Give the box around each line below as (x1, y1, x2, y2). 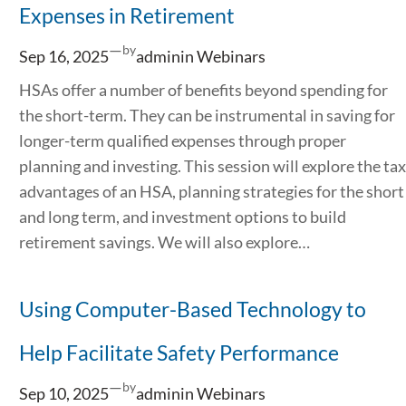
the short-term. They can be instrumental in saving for (18, 104, 395, 125)
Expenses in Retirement (18, 2, 235, 28)
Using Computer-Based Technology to (18, 295, 366, 322)
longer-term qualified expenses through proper (18, 130, 346, 150)
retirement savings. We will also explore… (18, 231, 310, 252)
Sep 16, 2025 (18, 46, 109, 67)
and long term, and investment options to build (18, 206, 346, 227)
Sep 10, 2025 (18, 383, 109, 404)
